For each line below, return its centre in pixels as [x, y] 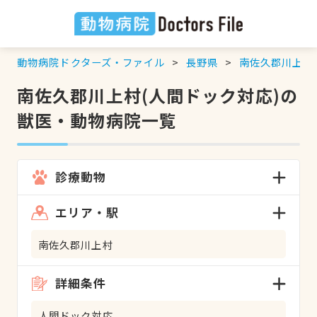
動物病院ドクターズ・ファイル [91, 62]
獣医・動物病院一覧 [97, 120]
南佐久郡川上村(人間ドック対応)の [157, 95]
